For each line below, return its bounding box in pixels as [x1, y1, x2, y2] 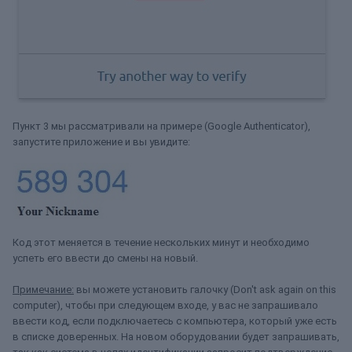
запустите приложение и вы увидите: [13, 135, 190, 148]
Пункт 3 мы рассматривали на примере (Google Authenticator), [13, 119, 310, 132]
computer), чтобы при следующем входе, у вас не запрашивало [13, 299, 318, 311]
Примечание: [13, 283, 74, 295]
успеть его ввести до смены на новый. [13, 251, 198, 264]
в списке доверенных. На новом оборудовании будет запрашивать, [13, 330, 339, 343]
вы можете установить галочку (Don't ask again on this [74, 283, 336, 295]
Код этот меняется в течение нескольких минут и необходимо [13, 236, 310, 248]
